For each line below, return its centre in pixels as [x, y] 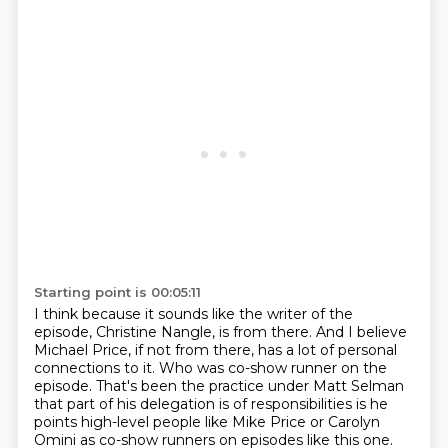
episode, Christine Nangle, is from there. [174, 332]
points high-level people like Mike [151, 422]
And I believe [361, 332]
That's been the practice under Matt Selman [249, 386]
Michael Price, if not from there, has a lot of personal [215, 350]
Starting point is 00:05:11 [117, 292]
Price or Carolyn [324, 422]
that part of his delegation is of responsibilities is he [210, 404]
